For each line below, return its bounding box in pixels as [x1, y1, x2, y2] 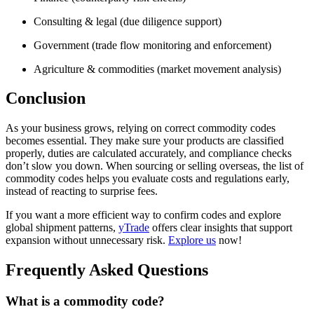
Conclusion [6, 89, 86, 108]
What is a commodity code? [6, 294, 165, 309]
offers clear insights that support [149, 221, 292, 234]
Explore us [168, 234, 216, 247]
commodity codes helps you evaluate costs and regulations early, [6, 172, 289, 185]
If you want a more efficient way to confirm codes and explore [6, 209, 281, 221]
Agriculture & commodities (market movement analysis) [34, 62, 281, 75]
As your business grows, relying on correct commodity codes [6, 122, 275, 135]
